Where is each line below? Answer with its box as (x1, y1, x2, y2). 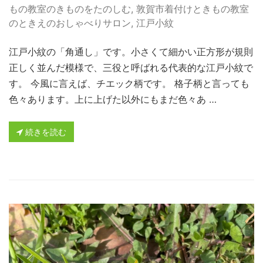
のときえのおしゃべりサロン (9, 16, 131, 29)
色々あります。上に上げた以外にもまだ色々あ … (9, 93, 217, 105)
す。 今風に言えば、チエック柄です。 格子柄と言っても (9, 77, 249, 89)
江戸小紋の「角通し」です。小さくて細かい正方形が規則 (9, 45, 253, 58)
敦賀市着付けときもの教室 (136, 2, 249, 15)
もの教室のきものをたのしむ (9, 2, 131, 15)
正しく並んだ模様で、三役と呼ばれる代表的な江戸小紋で (9, 61, 253, 73)
